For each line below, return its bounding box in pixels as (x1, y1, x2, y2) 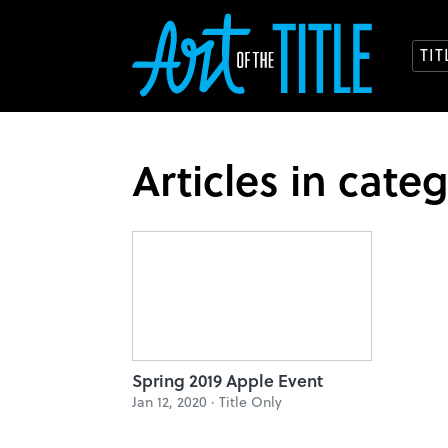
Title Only (219, 391, 282, 412)
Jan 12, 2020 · (132, 391, 219, 412)
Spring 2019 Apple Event (132, 368, 323, 393)
